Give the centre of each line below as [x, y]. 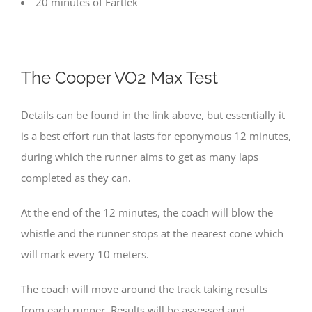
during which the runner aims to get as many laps [140, 156]
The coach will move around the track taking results [144, 289]
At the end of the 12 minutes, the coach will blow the [147, 212]
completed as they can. [76, 177]
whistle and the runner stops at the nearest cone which [152, 233]
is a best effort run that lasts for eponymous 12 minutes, [156, 135]
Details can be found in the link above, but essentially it [153, 115]
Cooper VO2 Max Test [136, 78]
